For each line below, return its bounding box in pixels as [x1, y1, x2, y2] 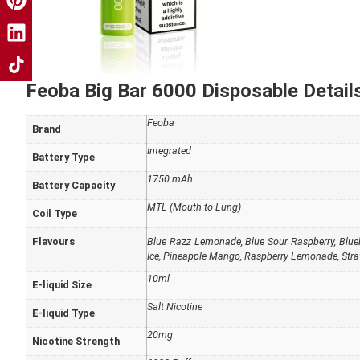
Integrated [147, 145, 191, 157]
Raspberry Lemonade [244, 250, 337, 263]
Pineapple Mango [163, 250, 240, 263]
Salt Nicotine [147, 301, 202, 313]
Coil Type [32, 207, 77, 220]
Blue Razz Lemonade [147, 235, 241, 248]
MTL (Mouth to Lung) [147, 201, 241, 214]
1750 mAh [147, 173, 193, 186]
